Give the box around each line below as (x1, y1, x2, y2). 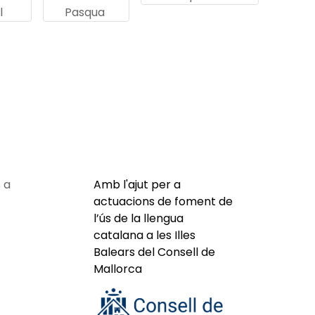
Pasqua (65, 4, 105, 20)
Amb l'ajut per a (94, 176, 181, 193)
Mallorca (94, 261, 142, 277)
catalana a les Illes (94, 227, 195, 243)
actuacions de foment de (94, 193, 233, 210)
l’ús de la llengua (94, 210, 184, 226)
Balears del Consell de (94, 244, 215, 260)
